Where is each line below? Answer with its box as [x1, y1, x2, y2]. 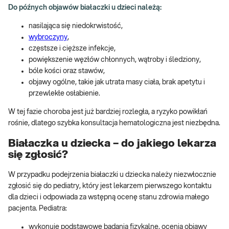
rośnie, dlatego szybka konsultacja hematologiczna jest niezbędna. [8, 120, 220, 127]
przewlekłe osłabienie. [29, 90, 102, 98]
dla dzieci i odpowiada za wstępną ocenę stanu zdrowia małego [8, 193, 209, 201]
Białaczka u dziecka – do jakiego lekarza [8, 138, 216, 149]
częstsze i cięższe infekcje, [29, 45, 117, 53]
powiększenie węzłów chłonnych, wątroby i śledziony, [29, 56, 202, 64]
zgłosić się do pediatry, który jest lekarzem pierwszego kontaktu [8, 182, 212, 190]
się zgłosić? [8, 149, 68, 160]
